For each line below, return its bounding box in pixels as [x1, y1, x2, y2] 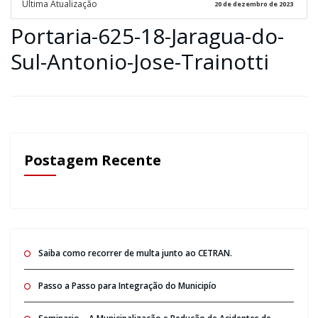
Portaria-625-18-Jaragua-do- [11, 21, 284, 50]
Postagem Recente [23, 150, 161, 170]
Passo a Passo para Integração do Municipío [38, 279, 216, 292]
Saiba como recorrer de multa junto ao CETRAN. [38, 246, 232, 259]
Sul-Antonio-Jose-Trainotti [11, 46, 269, 76]
